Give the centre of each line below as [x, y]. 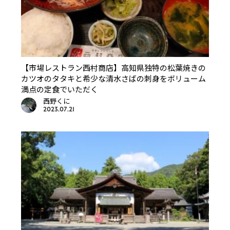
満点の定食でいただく [60, 89]
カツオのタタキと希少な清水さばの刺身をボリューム [114, 78]
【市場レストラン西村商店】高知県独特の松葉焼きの [114, 68]
